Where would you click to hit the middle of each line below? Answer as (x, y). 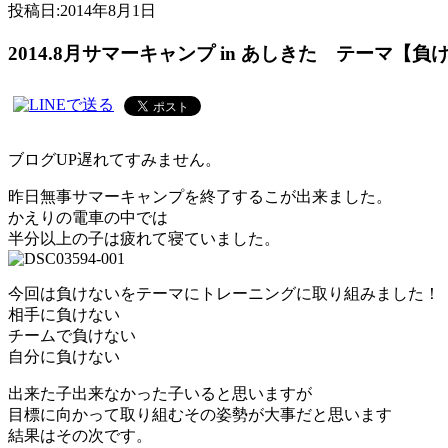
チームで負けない (72, 335)
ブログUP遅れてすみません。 (114, 159)
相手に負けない (64, 314)
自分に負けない (64, 356)
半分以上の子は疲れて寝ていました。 (144, 238)
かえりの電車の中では (88, 217)
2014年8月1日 (108, 11)
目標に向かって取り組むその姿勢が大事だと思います (200, 414)
